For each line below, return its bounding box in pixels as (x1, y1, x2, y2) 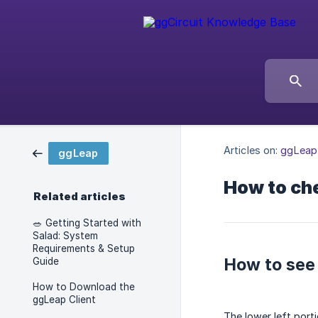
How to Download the (33, 281, 135, 292)
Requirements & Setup (33, 243, 135, 254)
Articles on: (224, 143, 278, 156)
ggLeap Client (33, 294, 96, 305)
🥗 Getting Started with (33, 217, 141, 229)
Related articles (33, 190, 126, 203)
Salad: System (33, 230, 98, 241)
